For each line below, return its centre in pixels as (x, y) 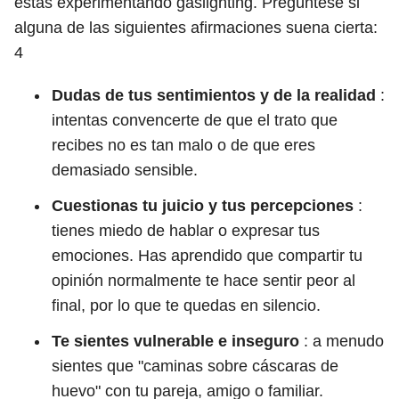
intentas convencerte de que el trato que (195, 120)
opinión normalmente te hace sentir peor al (204, 281)
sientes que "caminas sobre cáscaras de (195, 366)
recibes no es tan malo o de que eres (183, 145)
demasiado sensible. (125, 170)
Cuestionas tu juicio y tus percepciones (203, 206)
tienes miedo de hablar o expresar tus (186, 231)
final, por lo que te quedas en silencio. (186, 305)
